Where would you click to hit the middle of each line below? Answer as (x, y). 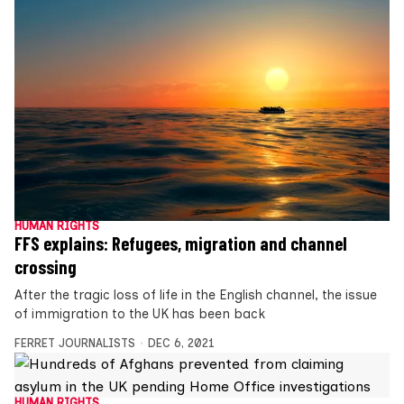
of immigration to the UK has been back (140, 313)
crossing (46, 266)
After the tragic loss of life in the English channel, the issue (196, 294)
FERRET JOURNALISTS (75, 343)
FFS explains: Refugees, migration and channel (181, 243)
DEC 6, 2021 (181, 343)
